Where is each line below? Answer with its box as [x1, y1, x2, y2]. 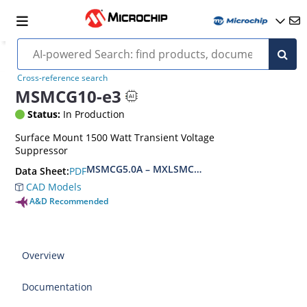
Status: [27, 108, 61, 121]
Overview [22, 249, 65, 262]
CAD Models [23, 180, 82, 193]
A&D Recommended [29, 195, 109, 207]
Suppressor [15, 144, 69, 157]
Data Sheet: [15, 164, 70, 178]
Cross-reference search [16, 72, 108, 84]
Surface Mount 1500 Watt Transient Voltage [15, 131, 215, 144]
